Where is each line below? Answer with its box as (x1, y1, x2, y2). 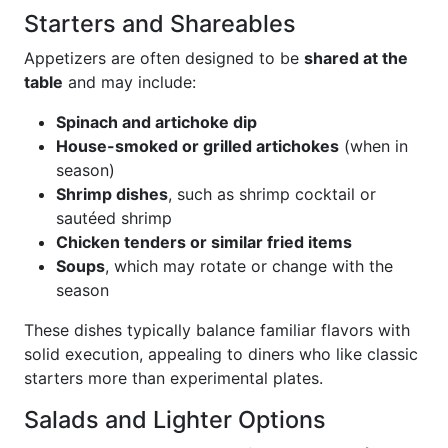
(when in (339, 136, 408, 156)
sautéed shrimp (56, 208, 172, 228)
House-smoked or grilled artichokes (56, 136, 339, 156)
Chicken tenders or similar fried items (56, 232, 352, 252)
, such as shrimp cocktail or (168, 184, 376, 204)
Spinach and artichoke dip (56, 112, 257, 132)
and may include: (63, 72, 196, 92)
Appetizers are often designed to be (24, 48, 304, 68)
